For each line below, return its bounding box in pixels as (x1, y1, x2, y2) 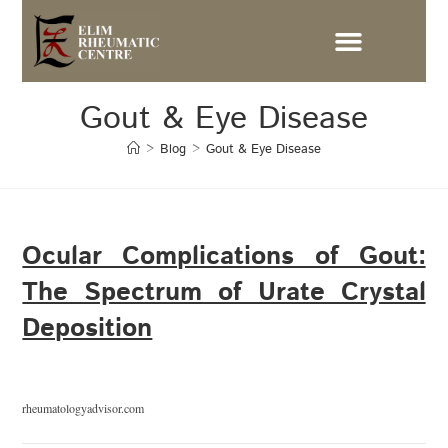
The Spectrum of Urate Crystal (22, 274, 426, 312)
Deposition (22, 310, 153, 348)
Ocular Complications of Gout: (22, 238, 426, 276)
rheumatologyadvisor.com (22, 400, 145, 417)
